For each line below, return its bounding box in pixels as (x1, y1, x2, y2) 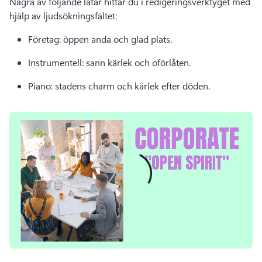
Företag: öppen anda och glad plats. (28, 33, 174, 45)
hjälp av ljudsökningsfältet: (9, 9, 119, 22)
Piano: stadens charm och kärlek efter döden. (28, 80, 212, 92)
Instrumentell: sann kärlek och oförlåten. (28, 56, 193, 68)
